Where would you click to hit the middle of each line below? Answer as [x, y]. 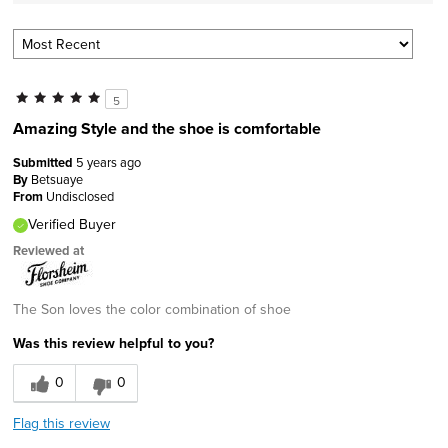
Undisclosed [80, 196]
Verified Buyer [72, 224]
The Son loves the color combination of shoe [152, 309]
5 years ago [108, 162]
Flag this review [61, 423]
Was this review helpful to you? [113, 343]
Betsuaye [57, 179]
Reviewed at [48, 250]
